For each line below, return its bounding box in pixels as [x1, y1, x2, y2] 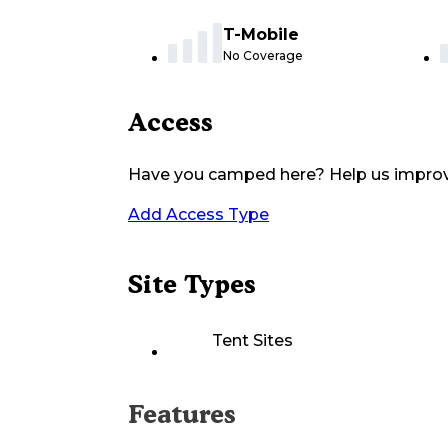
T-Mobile [223, 25, 299, 45]
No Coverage [223, 48, 303, 64]
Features [128, 399, 236, 430]
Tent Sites [212, 331, 293, 351]
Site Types [128, 269, 256, 300]
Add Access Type [128, 205, 269, 225]
